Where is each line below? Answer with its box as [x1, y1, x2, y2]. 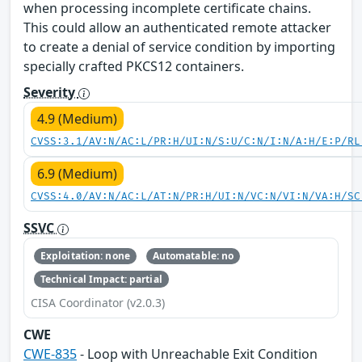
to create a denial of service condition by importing [23, 38, 335, 57]
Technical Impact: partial [40, 271, 162, 286]
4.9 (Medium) [37, 110, 117, 128]
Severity [23, 83, 78, 102]
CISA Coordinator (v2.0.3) [31, 294, 165, 310]
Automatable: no [152, 249, 234, 263]
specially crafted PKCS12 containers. [23, 57, 244, 76]
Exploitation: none [40, 249, 130, 263]
